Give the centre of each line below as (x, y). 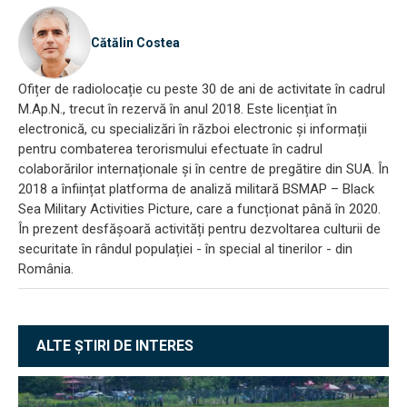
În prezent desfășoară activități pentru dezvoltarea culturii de (199, 228)
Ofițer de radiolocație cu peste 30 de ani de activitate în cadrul (202, 89)
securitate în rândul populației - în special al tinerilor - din (185, 248)
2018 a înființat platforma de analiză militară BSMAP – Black (196, 189)
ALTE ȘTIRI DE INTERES (115, 345)
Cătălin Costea (135, 42)
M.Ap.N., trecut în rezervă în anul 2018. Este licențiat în (178, 109)
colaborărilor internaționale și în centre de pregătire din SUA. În (203, 169)
